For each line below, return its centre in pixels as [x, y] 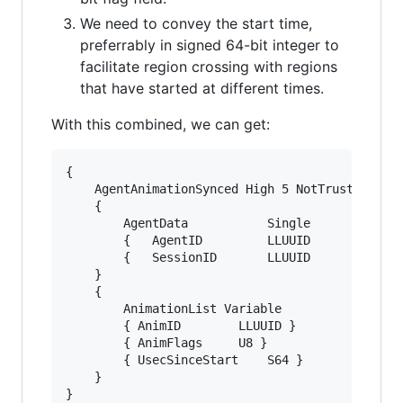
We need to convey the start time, [196, 23]
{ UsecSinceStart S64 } [94, 359]
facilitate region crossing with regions [209, 66]
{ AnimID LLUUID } [94, 325]
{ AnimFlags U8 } [94, 342]
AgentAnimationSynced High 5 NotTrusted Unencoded [80, 188]
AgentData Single [94, 223]
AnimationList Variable [94, 308]
